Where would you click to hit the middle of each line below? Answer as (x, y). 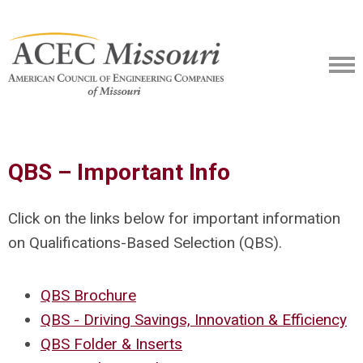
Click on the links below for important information (174, 218)
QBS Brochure (88, 295)
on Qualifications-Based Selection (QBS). (145, 243)
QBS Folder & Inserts (111, 344)
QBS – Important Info (119, 172)
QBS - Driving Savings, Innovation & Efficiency (194, 320)
